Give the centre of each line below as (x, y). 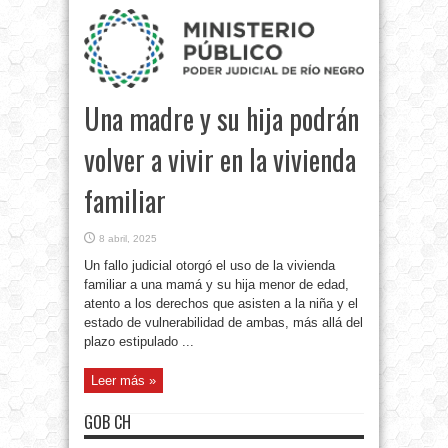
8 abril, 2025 (128, 239)
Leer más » (123, 381)
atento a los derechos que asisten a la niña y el (221, 304)
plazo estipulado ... (139, 342)
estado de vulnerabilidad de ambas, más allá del (223, 323)
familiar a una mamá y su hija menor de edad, (216, 285)
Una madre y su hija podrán (221, 119)
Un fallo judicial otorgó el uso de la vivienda (209, 266)
